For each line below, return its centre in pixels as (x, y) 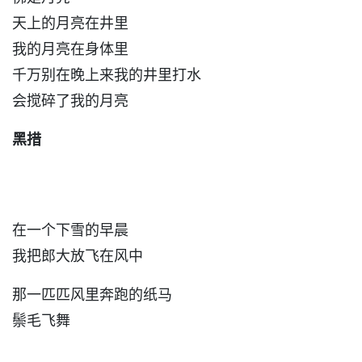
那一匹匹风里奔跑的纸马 (92, 295)
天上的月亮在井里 (70, 23)
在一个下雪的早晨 (70, 230)
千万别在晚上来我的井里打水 (107, 75)
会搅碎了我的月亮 (70, 101)
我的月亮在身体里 (70, 49)
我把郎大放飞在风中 (78, 256)
